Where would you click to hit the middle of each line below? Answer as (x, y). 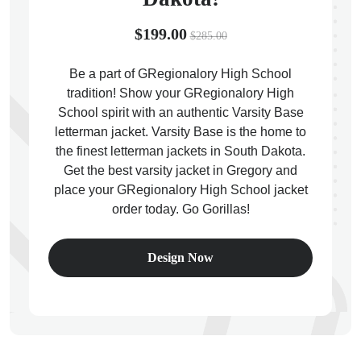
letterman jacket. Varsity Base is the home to (180, 132)
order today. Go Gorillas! (180, 209)
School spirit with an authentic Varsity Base (180, 112)
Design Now (180, 257)
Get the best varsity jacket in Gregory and (180, 170)
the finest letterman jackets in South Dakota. (180, 151)
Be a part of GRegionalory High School (180, 74)
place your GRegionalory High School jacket (180, 190)
